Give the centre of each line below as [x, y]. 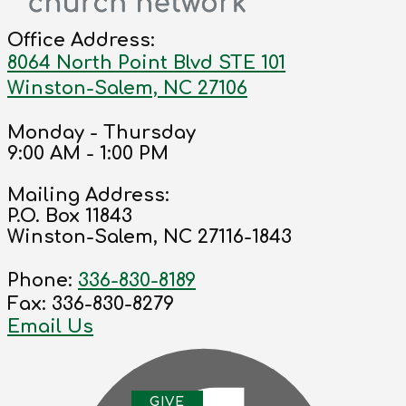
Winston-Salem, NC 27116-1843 [150, 237]
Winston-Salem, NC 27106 [127, 89]
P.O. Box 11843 [70, 217]
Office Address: [81, 41]
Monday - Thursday [101, 133]
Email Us [50, 327]
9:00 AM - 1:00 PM [88, 154]
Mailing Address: [88, 196]
